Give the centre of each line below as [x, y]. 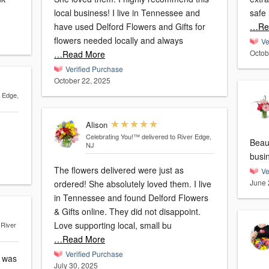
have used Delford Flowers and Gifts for [130, 26]
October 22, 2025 [82, 80]
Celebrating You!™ [113, 136]
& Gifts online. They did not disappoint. [127, 211]
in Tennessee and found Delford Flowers [131, 198]
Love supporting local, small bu [113, 225]
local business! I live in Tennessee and [127, 13]
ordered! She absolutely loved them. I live [133, 184]
